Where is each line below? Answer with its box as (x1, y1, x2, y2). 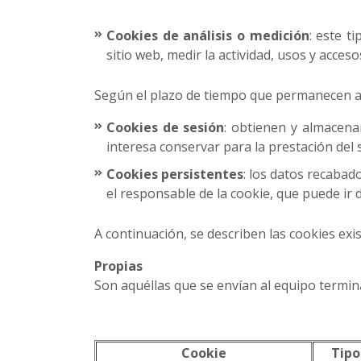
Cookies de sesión (106, 118, 225, 136)
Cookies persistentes (106, 165, 244, 183)
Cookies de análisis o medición (106, 27, 309, 44)
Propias (94, 257, 146, 275)
